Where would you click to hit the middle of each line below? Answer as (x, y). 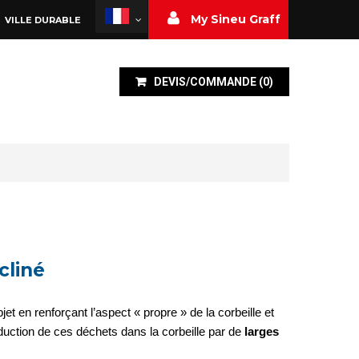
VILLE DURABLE (42, 20)
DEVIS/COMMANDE (205, 82)
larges (262, 331)
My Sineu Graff (236, 19)
